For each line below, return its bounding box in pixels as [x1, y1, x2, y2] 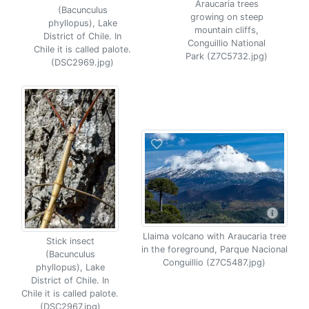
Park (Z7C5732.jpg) [186, 50, 268, 61]
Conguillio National [188, 37, 266, 48]
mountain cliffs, [195, 24, 259, 35]
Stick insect [46, 236, 94, 246]
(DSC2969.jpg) [51, 57, 114, 68]
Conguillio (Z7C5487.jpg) [163, 257, 266, 268]
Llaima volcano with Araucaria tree [142, 231, 286, 241]
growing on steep [190, 11, 263, 22]
